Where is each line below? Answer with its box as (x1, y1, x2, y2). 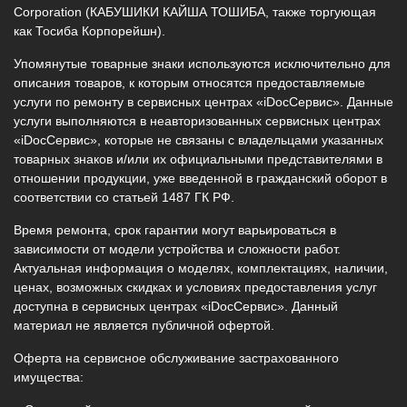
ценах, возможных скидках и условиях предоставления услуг (14, 279, 377, 294)
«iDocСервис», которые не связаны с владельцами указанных (14, 132, 383, 147)
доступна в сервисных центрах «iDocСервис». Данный (14, 298, 338, 313)
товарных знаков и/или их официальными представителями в (14, 151, 382, 166)
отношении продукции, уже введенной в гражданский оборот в (14, 170, 387, 185)
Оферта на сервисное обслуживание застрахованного (14, 350, 339, 365)
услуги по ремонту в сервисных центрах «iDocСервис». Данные (14, 94, 393, 109)
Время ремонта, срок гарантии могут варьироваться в (14, 222, 336, 237)
